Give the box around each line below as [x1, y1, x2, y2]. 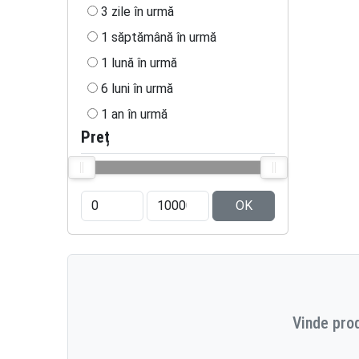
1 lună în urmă [101, 55, 177, 71]
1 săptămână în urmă [101, 30, 216, 45]
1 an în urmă [101, 107, 167, 122]
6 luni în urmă [101, 81, 173, 96]
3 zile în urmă [101, 4, 174, 19]
